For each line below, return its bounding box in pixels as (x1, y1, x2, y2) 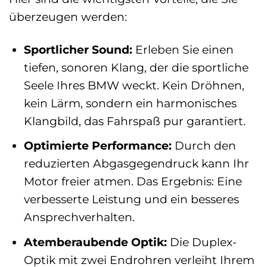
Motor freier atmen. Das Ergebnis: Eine (23, 174, 242, 189)
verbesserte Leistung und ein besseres (23, 192, 239, 207)
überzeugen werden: (9, 9, 127, 24)
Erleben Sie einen (132, 42, 234, 57)
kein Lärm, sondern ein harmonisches (23, 95, 237, 110)
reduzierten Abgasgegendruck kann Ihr (23, 156, 249, 171)
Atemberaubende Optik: (23, 234, 167, 249)
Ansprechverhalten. (23, 210, 135, 225)
